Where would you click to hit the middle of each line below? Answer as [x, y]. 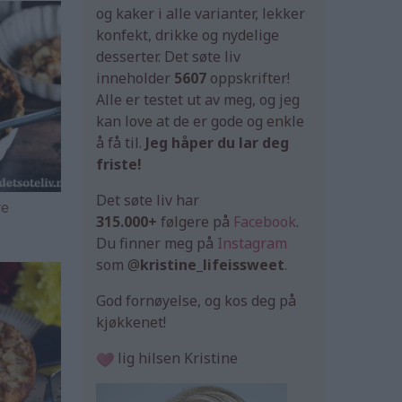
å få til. [121, 143]
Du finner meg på [157, 244]
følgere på [195, 222]
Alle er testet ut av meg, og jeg [198, 100]
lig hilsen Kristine [176, 358]
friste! [119, 165]
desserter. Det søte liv [168, 57]
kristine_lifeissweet [212, 265]
